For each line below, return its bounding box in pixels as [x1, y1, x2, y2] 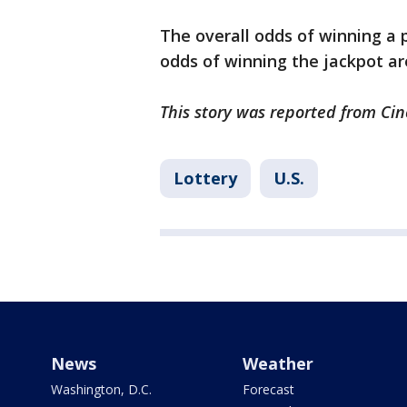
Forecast [242, 381, 294, 399]
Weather [242, 352, 313, 375]
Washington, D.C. [51, 381, 152, 399]
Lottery [174, 167, 237, 190]
